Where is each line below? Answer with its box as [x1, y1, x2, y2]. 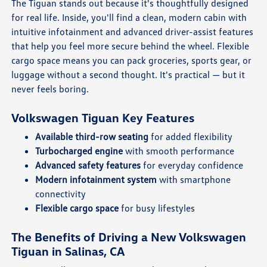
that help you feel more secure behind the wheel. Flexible [11, 39, 250, 52]
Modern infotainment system [35, 173, 157, 185]
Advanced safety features [35, 159, 141, 171]
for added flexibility [148, 130, 233, 142]
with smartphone [157, 173, 231, 185]
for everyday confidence [141, 159, 244, 171]
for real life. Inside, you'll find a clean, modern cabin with [11, 11, 247, 23]
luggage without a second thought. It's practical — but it [11, 68, 246, 80]
